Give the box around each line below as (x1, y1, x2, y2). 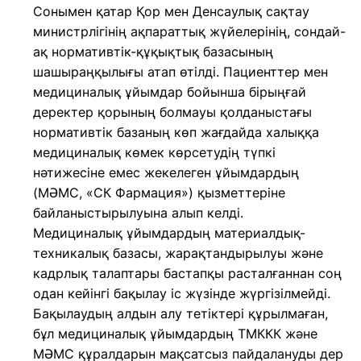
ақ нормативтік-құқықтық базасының (33, 44, 273, 60)
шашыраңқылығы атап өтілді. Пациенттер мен (33, 64, 328, 80)
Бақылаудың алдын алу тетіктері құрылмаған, (33, 305, 328, 322)
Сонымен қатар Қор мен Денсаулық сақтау (33, 3, 309, 19)
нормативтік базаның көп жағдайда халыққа (33, 124, 319, 140)
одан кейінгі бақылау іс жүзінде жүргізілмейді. (33, 285, 330, 301)
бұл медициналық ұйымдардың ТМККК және (33, 326, 317, 342)
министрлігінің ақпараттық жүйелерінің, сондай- (33, 23, 346, 39)
